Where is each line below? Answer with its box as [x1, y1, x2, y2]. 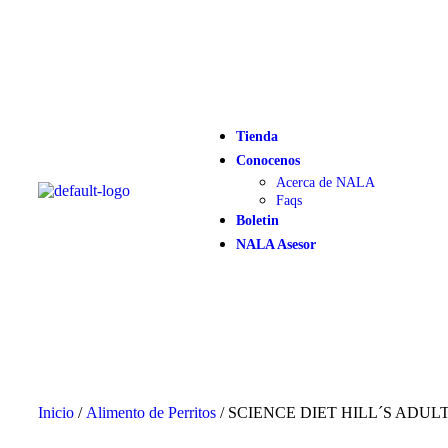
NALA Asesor [236, 237, 317, 252]
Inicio [38, 404, 74, 421]
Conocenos [236, 153, 301, 168]
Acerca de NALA [276, 175, 376, 190]
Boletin [236, 213, 280, 228]
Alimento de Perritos [86, 404, 216, 421]
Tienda [236, 129, 279, 144]
